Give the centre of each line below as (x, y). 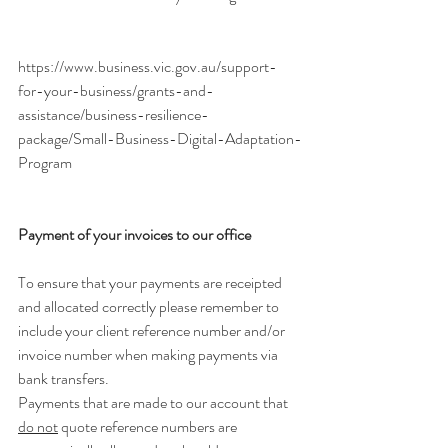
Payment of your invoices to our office (134, 234)
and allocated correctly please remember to (150, 306)
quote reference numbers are (149, 426)
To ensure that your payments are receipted (151, 282)
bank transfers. (63, 378)
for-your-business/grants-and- (116, 90)
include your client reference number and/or (153, 330)
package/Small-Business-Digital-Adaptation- (160, 138)
